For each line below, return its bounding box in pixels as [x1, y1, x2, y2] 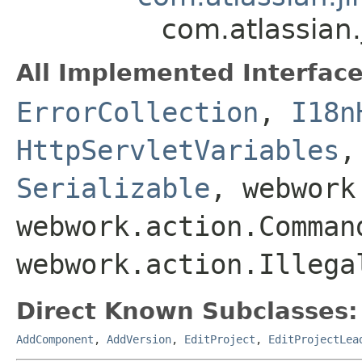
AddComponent [16, 332, 94, 346]
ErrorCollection [16, 95, 259, 128]
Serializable [16, 171, 210, 204]
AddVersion [107, 332, 171, 346]
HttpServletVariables [16, 133, 339, 166]
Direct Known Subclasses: [16, 297, 358, 325]
